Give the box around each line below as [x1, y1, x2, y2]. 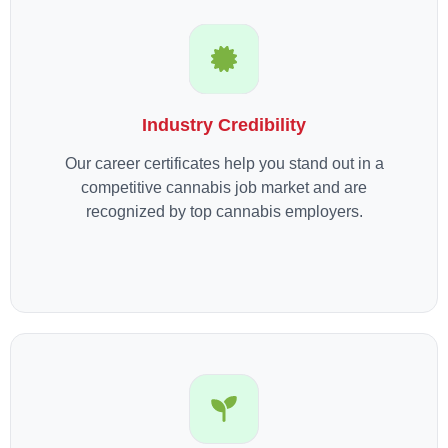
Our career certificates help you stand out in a [64, 155, 384, 173]
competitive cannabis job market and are [81, 179, 367, 197]
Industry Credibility [142, 115, 306, 136]
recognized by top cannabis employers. [85, 203, 363, 221]
